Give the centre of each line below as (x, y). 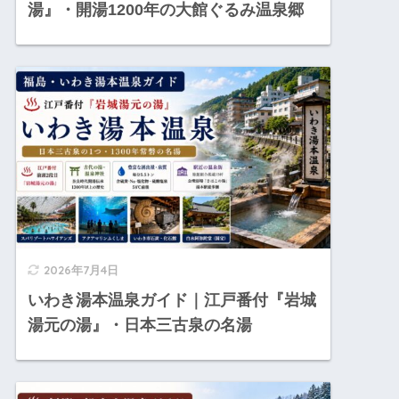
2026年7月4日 (81, 270)
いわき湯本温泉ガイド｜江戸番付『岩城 (172, 301)
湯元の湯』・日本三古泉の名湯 (140, 326)
